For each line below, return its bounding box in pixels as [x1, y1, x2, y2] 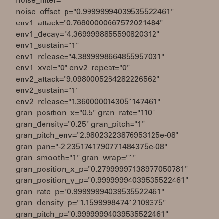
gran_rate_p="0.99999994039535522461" [16, 188, 164, 196]
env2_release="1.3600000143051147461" [16, 98, 160, 106]
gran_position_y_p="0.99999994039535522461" [16, 177, 188, 185]
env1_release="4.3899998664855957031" [16, 53, 164, 61]
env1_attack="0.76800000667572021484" [16, 20, 163, 27]
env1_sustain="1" [16, 42, 79, 50]
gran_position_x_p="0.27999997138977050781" [16, 166, 188, 174]
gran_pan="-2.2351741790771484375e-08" [16, 143, 167, 151]
